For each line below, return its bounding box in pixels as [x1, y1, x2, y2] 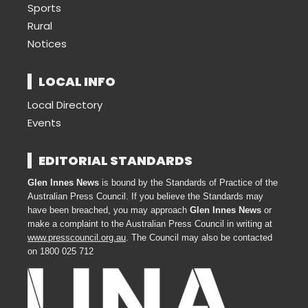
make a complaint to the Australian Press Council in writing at [27, 219, 272, 230]
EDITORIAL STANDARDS [38, 152, 192, 170]
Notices [27, 36, 67, 52]
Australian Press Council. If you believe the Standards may [27, 191, 263, 202]
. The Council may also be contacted [126, 232, 272, 243]
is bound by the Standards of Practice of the [99, 177, 278, 188]
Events [27, 115, 61, 131]
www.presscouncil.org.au [27, 232, 126, 243]
